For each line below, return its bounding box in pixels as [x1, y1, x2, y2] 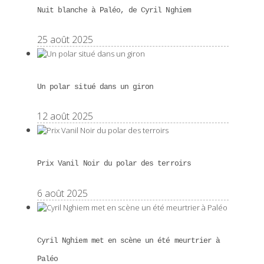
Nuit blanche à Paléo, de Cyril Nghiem [37, 5, 191, 15]
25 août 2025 [37, 32, 93, 46]
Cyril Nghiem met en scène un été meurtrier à [37, 236, 220, 245]
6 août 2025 [37, 186, 88, 200]
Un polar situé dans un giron [37, 82, 154, 92]
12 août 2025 [37, 110, 93, 123]
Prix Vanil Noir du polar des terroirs [37, 159, 191, 169]
